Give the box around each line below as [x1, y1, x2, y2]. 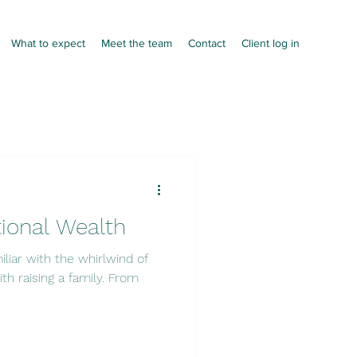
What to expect [11, 37, 85, 49]
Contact [188, 37, 226, 49]
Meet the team [101, 37, 172, 49]
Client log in [241, 37, 300, 49]
